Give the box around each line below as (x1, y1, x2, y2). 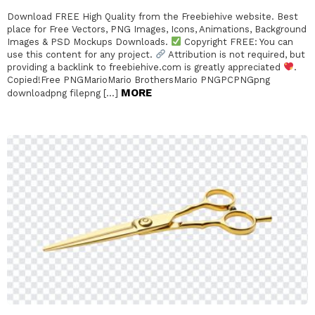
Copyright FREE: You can (181, 36, 293, 47)
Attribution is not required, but (165, 49, 305, 60)
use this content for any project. (7, 49, 155, 60)
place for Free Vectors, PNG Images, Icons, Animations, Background (7, 23, 307, 34)
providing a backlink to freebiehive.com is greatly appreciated (7, 61, 283, 72)
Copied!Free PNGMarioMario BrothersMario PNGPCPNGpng (7, 74, 270, 85)
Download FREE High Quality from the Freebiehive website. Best (7, 11, 298, 22)
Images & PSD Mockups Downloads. (7, 36, 171, 47)
